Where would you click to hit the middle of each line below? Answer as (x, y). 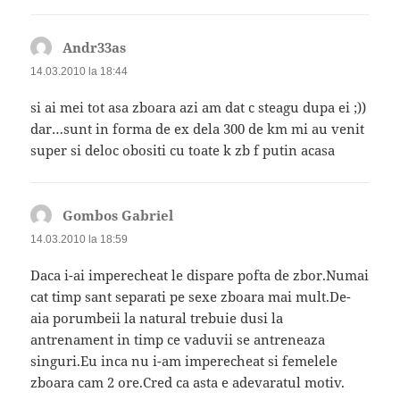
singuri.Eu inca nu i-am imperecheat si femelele (184, 360)
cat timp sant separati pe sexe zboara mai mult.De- (191, 296)
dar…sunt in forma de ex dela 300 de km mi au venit (198, 128)
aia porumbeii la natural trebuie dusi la (157, 317)
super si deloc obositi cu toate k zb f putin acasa (183, 150)
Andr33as (95, 47)
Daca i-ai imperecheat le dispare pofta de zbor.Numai (200, 275)
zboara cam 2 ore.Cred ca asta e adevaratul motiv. (188, 382)
